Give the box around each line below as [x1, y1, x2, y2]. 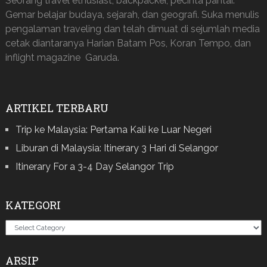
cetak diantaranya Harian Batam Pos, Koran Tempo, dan [5, 37, 251, 49]
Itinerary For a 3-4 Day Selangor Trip [15, 160, 174, 172]
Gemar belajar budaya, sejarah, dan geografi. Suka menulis [5, 8, 259, 20]
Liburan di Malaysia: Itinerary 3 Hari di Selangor [15, 142, 218, 154]
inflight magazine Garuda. [5, 51, 119, 63]
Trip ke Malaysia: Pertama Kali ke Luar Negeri [15, 123, 212, 135]
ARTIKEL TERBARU [5, 100, 108, 115]
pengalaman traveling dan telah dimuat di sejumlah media [5, 23, 260, 35]
